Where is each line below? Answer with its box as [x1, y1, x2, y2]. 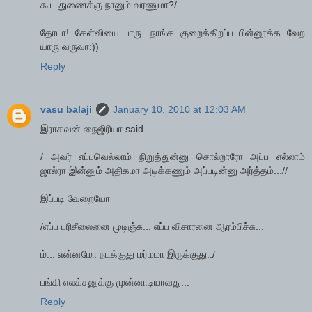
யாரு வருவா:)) [40, 40, 99, 52]
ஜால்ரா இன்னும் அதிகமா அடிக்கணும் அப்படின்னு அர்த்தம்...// [40, 164, 288, 176]
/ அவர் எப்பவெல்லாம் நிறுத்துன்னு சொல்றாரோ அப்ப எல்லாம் [40, 150, 305, 162]
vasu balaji [40, 103, 92, 115]
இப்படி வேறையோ [40, 192, 110, 204]
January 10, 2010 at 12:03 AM [113, 103, 246, 115]
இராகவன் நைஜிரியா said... [40, 123, 152, 134]
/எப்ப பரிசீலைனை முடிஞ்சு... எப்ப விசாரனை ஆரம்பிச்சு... [40, 220, 264, 232]
